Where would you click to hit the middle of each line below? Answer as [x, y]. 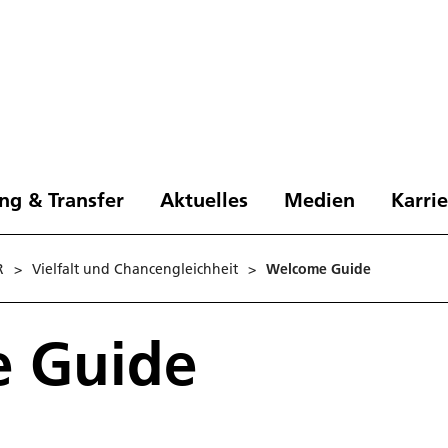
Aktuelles [203, 199]
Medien [319, 199]
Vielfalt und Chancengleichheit [135, 268]
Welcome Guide [318, 268]
